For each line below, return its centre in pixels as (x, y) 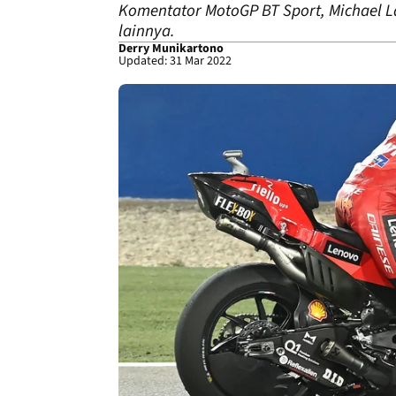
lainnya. (147, 31)
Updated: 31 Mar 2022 (175, 61)
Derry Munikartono (171, 49)
